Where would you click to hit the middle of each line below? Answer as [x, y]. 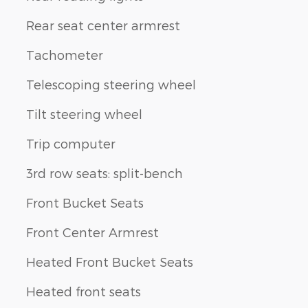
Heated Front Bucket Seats [110, 261]
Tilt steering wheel [84, 113]
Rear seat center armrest [103, 25]
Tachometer [65, 54]
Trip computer [71, 143]
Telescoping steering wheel [111, 84]
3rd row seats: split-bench [104, 173]
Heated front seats [84, 291]
